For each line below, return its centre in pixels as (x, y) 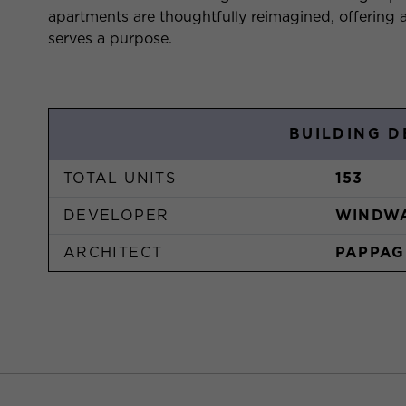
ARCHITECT (113, 252)
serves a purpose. (110, 39)
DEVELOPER (116, 215)
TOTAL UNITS (120, 178)
